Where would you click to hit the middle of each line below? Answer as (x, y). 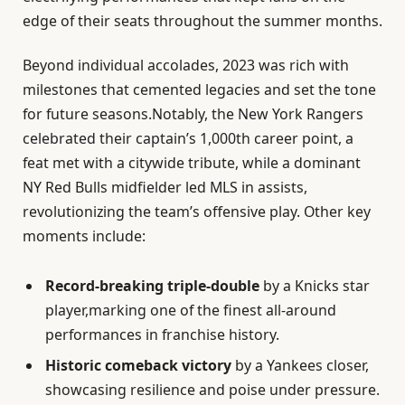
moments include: (84, 236)
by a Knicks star (315, 286)
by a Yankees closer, (300, 366)
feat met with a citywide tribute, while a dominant (192, 163)
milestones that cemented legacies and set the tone (199, 90)
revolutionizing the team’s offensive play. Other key (197, 212)
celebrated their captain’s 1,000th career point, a (188, 139)
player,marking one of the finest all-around (191, 311)
